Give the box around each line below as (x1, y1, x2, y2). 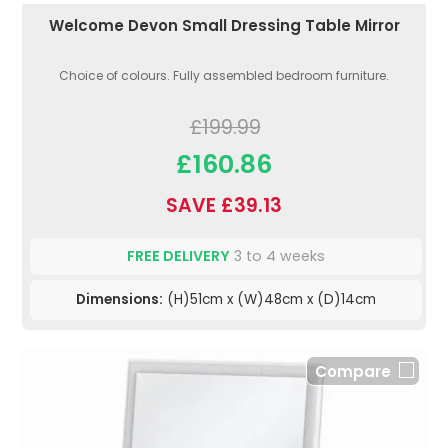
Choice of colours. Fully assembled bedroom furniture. (59, 67, 389, 85)
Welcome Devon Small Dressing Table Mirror (48, 15, 400, 37)
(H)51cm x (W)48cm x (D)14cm (163, 290, 376, 310)
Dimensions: (76, 290, 163, 310)
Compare (315, 361, 391, 383)
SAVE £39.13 (166, 192, 282, 220)
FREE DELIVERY (127, 246, 230, 267)
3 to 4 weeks (230, 246, 325, 267)
